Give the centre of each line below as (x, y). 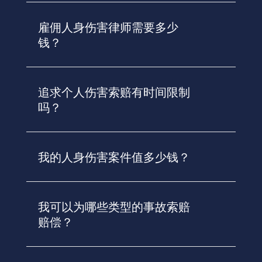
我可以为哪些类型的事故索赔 (114, 207)
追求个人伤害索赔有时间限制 (114, 92)
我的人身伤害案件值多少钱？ (114, 157)
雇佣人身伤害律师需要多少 (108, 27)
